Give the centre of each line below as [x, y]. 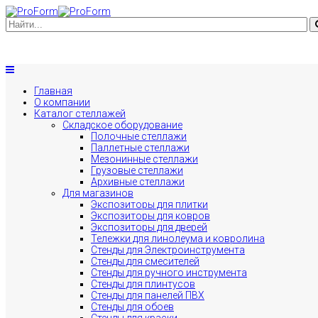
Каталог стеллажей [80, 114]
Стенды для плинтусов [143, 284]
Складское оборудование [122, 125]
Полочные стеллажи [139, 136]
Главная [53, 91]
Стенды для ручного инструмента [169, 273]
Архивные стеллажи [138, 182]
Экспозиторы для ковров [150, 216]
